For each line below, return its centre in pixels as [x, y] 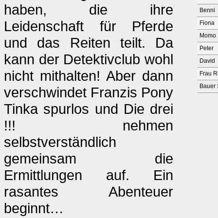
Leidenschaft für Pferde [89, 26]
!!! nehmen [89, 125]
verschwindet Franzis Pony [89, 92]
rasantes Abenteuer [89, 191]
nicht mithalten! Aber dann [89, 76]
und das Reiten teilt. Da [89, 43]
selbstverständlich [60, 142]
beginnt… [34, 208]
